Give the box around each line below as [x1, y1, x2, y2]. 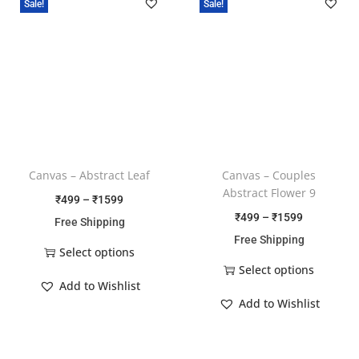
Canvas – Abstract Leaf [29, 167, 151, 183]
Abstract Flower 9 [222, 184, 316, 200]
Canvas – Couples [222, 167, 317, 183]
